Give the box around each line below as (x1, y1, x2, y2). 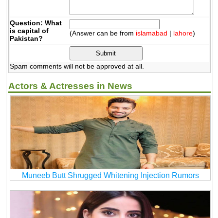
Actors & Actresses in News (8, 81, 132, 91)
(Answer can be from (69, 29, 136, 37)
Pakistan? (10, 35, 43, 43)
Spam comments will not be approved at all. (10, 62, 145, 71)
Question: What (10, 19, 62, 27)
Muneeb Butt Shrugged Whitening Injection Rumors (21, 171, 199, 180)
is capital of (10, 27, 49, 35)
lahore (173, 29, 193, 37)
